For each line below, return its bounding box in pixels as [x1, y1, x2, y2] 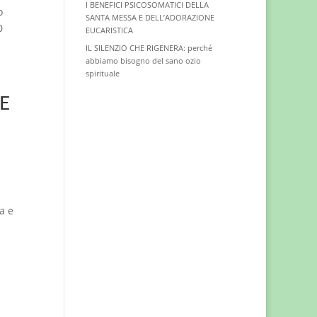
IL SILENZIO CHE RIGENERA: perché [85, 42, 212, 53]
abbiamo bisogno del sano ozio [85, 55, 201, 66]
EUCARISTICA [85, 25, 133, 35]
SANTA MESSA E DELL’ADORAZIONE [85, 12, 214, 23]
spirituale [85, 68, 120, 79]
